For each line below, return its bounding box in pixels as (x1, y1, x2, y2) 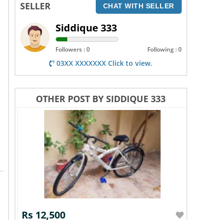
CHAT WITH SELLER (103, 2, 174, 10)
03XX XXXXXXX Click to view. (55, 58, 153, 68)
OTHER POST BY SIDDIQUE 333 (36, 93, 166, 105)
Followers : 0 (55, 45, 90, 54)
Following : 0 (147, 45, 182, 54)
